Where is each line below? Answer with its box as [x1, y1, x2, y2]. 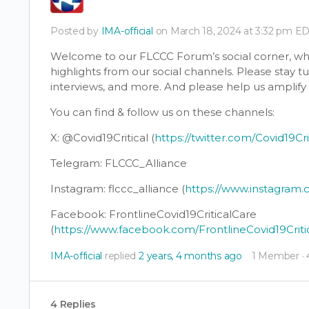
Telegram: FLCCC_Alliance [50, 156, 187, 170]
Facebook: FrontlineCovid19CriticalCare [50, 207, 257, 221]
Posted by [50, 24, 101, 37]
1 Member [251, 249, 299, 262]
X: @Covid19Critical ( [50, 130, 154, 144]
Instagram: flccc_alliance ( [50, 181, 185, 195]
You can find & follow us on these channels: [50, 105, 275, 119]
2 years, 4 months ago [138, 249, 242, 262]
